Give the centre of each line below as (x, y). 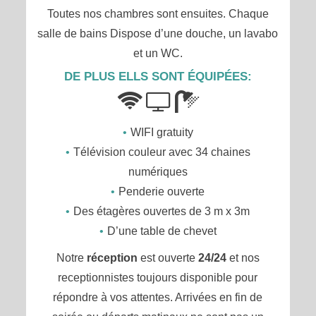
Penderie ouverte (162, 192)
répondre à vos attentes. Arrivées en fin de (158, 297)
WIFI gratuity (162, 132)
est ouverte (168, 258)
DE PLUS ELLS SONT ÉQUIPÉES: (158, 77)
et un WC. (158, 53)
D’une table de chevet (162, 231)
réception (112, 258)
